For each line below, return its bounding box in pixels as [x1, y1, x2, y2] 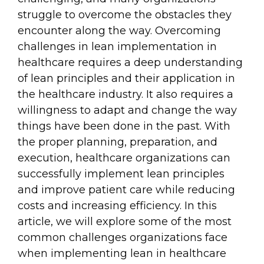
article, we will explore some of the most [18, 215, 232, 229]
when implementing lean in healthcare [18, 247, 226, 260]
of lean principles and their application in [18, 72, 235, 85]
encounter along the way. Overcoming [18, 24, 221, 38]
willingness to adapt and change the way [18, 104, 237, 117]
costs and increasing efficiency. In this [18, 199, 217, 213]
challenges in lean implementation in [18, 40, 217, 54]
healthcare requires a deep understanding [18, 56, 243, 70]
